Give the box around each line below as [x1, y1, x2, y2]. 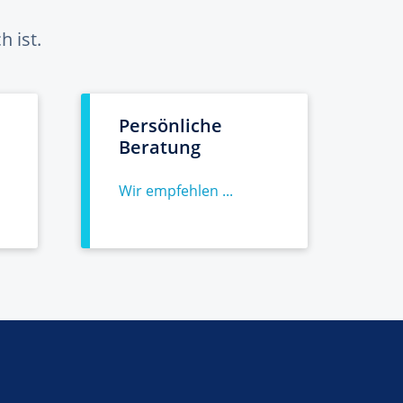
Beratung [119, 135, 201, 159]
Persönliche [119, 113, 222, 138]
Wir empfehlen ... [119, 181, 233, 201]
